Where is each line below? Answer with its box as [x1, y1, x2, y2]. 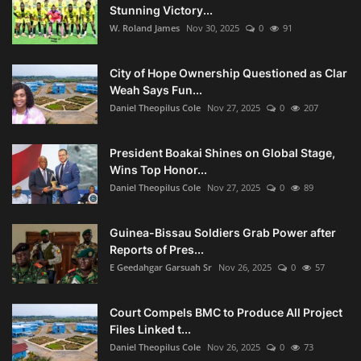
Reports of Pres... [110, 242, 204, 256]
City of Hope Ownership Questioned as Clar [110, 65, 347, 80]
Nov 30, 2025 [186, 21, 239, 34]
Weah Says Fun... [110, 82, 202, 97]
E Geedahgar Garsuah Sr [110, 260, 212, 273]
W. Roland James [110, 21, 180, 34]
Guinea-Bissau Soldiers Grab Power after [110, 225, 336, 239]
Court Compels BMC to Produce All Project [110, 305, 342, 319]
